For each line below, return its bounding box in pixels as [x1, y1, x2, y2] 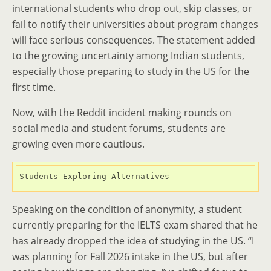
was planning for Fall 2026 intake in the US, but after [12, 250, 248, 263]
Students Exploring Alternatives [19, 172, 169, 181]
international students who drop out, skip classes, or [12, 2, 252, 15]
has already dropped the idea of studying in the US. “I [12, 234, 254, 247]
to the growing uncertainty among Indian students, [12, 49, 244, 62]
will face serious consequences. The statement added [12, 33, 255, 47]
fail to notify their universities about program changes [12, 18, 258, 31]
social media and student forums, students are [12, 122, 226, 135]
